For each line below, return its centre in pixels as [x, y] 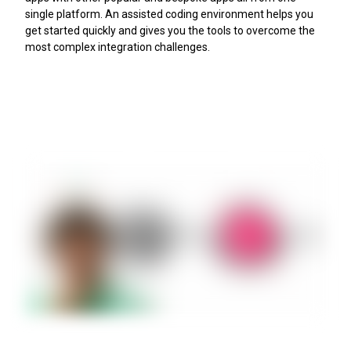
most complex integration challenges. [118, 47]
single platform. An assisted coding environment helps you [169, 14]
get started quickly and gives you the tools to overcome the [170, 30]
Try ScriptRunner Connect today [116, 119]
